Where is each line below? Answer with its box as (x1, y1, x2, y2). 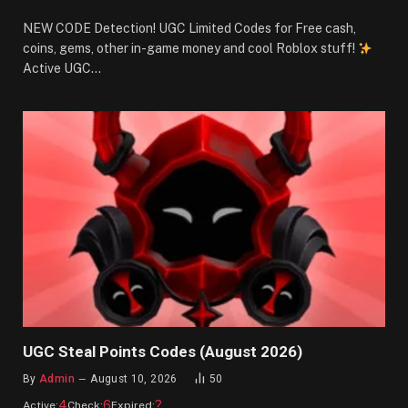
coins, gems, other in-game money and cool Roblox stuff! (23, 41, 358, 56)
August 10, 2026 (90, 372, 178, 386)
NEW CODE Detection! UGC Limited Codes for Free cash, (23, 21, 356, 36)
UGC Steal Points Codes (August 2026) (23, 342, 302, 362)
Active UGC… (23, 61, 101, 76)
